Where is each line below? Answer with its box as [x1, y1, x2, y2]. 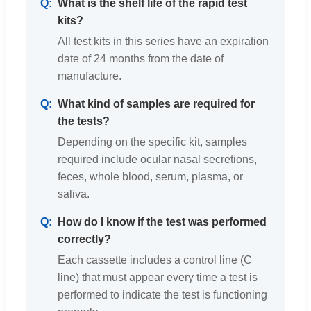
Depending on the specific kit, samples [58, 135, 247, 148]
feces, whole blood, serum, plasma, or [58, 170, 243, 183]
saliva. [58, 187, 90, 200]
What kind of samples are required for [58, 97, 255, 110]
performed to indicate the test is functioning [58, 288, 267, 301]
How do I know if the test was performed [58, 215, 267, 228]
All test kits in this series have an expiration [58, 35, 269, 47]
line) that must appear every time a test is [58, 271, 258, 283]
